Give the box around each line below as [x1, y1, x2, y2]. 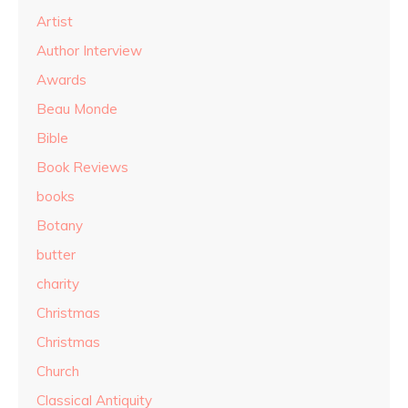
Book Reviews [36, 158, 128, 177]
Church [36, 362, 79, 381]
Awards [36, 71, 87, 89]
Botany [36, 217, 83, 235]
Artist [36, 13, 73, 31]
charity [36, 275, 79, 293]
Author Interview [36, 42, 142, 60]
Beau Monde [36, 100, 117, 118]
